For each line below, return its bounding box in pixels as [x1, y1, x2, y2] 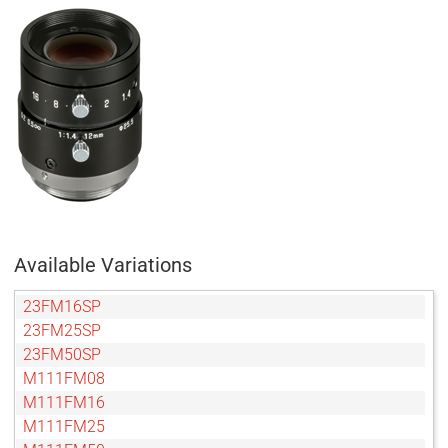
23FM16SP [23, 296, 101, 316]
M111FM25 [23, 416, 105, 436]
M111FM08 [23, 368, 105, 388]
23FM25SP [23, 320, 101, 340]
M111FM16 [23, 392, 105, 412]
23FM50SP [23, 344, 101, 364]
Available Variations [14, 252, 192, 277]
